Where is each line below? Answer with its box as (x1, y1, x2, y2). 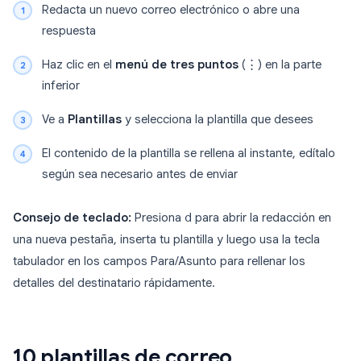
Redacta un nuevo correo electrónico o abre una (42, 2, 300, 18)
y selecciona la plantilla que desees (122, 112, 313, 127)
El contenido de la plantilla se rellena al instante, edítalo (42, 146, 335, 161)
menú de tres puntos (115, 57, 239, 73)
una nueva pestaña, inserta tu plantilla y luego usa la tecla (13, 232, 320, 247)
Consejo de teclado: (13, 210, 131, 226)
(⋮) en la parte (239, 57, 322, 73)
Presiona (131, 210, 185, 226)
